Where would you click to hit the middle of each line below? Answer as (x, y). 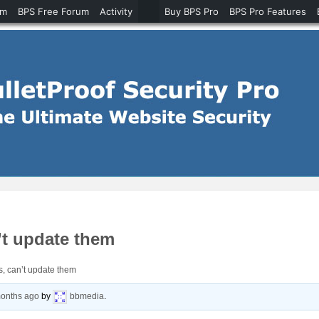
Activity (116, 11)
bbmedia (87, 297)
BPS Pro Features (268, 11)
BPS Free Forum (53, 11)
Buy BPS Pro (192, 11)
